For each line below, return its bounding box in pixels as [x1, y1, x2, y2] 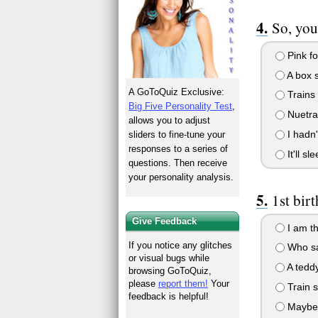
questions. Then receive [128, 157, 228, 168]
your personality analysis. [128, 171, 234, 182]
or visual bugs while [128, 253, 210, 264]
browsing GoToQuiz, [128, 265, 212, 277]
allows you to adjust [128, 114, 211, 126]
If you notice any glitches [128, 240, 233, 251]
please [128, 278, 159, 290]
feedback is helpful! [128, 291, 209, 302]
